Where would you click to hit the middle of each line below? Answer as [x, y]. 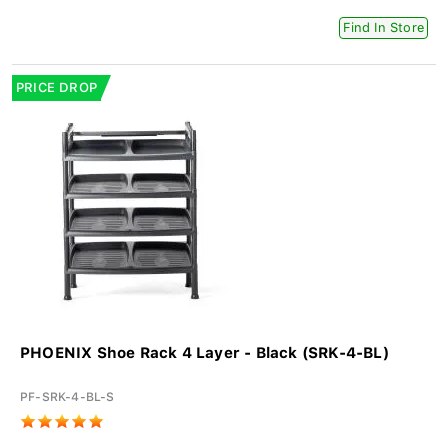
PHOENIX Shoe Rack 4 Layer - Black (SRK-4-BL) [204, 353]
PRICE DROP [56, 88]
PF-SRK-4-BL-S [67, 397]
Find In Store [383, 28]
